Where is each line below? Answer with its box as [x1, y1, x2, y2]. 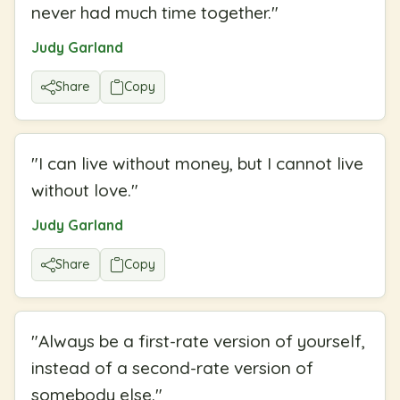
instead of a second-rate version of [31, 357, 313, 379]
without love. [31, 179, 131, 202]
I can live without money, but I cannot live [38, 153, 363, 175]
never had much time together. [31, 2, 271, 24]
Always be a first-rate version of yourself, [38, 330, 365, 353]
